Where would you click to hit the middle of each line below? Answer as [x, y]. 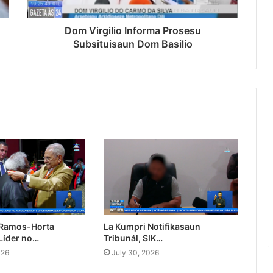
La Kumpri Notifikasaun [152, 227]
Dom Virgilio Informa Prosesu [133, 31]
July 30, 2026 [135, 253]
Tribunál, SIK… [133, 238]
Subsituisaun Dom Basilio [133, 44]
